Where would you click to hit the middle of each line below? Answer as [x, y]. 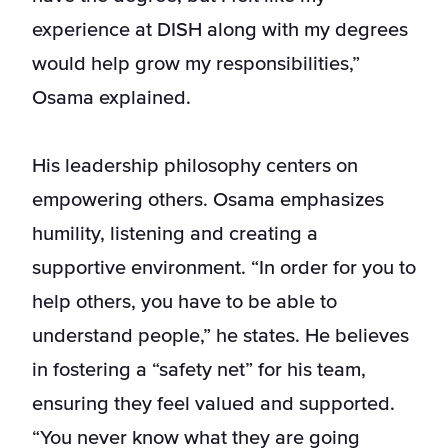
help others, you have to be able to [184, 302]
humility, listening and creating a [175, 234]
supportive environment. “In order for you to [224, 268]
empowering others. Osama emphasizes [208, 200]
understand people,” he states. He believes [220, 336]
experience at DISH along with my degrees [220, 30]
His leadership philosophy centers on [195, 166]
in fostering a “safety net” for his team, [199, 370]
